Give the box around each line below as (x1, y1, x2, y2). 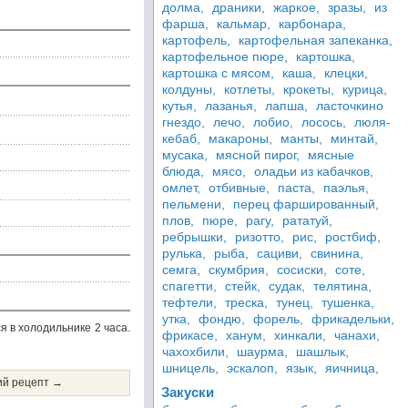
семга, (162, 262, 200, 277)
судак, (269, 279, 305, 293)
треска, (225, 295, 268, 310)
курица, (342, 82, 387, 97)
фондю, (199, 311, 245, 326)
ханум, (226, 328, 266, 342)
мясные (308, 148, 354, 162)
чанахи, (334, 328, 380, 342)
